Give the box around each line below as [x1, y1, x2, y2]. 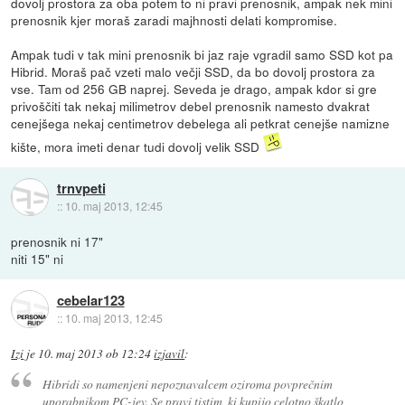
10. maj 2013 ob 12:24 [38, 345, 152, 363]
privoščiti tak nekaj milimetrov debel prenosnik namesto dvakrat [11, 97, 371, 116]
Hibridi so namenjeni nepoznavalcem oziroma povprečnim [42, 375, 333, 393]
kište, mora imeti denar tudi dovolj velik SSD [11, 137, 264, 156]
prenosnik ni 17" [11, 232, 104, 251]
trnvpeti [56, 177, 106, 198]
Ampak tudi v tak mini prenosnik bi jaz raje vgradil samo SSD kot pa [11, 45, 394, 64]
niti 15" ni [11, 250, 64, 268]
